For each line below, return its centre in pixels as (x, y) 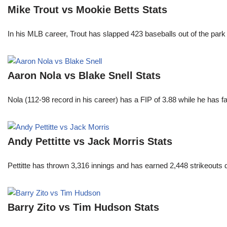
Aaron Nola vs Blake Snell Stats (84, 76)
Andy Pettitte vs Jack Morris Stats (90, 142)
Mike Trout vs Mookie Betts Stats (87, 10)
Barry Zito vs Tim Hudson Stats (83, 207)
